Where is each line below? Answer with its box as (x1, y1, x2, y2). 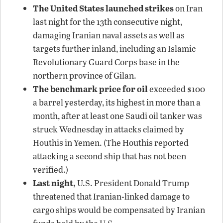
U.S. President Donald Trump (76, 177, 189, 189)
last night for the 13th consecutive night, (33, 15, 182, 27)
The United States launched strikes (33, 1, 174, 14)
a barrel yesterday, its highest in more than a (33, 96, 201, 108)
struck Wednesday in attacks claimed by (33, 123, 184, 135)
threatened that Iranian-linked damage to (33, 190, 190, 202)
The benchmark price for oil (33, 82, 148, 95)
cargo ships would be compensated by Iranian (33, 204, 205, 216)
